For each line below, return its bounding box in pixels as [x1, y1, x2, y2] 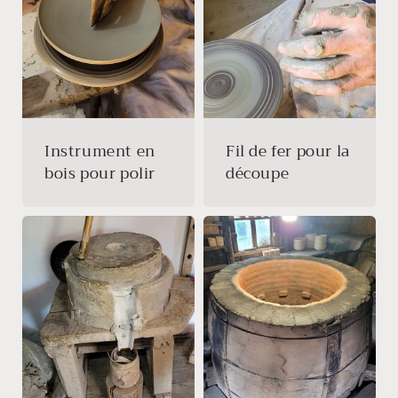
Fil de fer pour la [226, 138, 350, 164]
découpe [226, 160, 290, 187]
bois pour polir [44, 160, 155, 187]
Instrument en [44, 138, 155, 164]
